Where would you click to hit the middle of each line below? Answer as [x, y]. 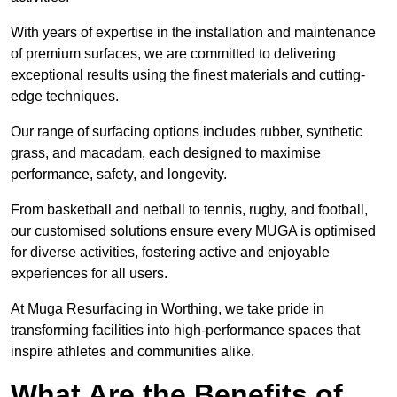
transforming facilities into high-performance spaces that [185, 331]
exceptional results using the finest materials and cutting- [188, 75]
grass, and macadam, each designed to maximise [166, 153]
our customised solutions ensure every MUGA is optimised [193, 231]
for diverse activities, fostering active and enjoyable [170, 253]
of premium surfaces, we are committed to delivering [173, 54]
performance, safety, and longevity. [119, 175]
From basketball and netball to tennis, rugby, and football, [189, 210]
